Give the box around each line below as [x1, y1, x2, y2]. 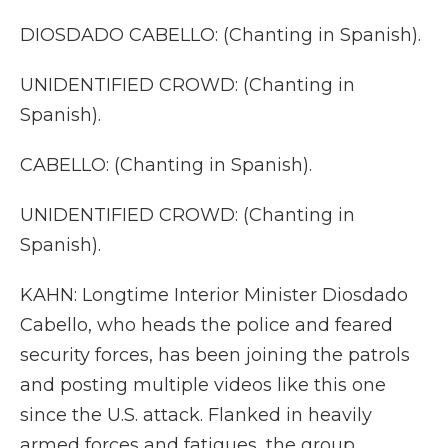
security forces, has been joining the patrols [20, 344, 410, 366]
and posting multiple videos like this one [20, 374, 386, 396]
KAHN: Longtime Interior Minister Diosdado [20, 284, 408, 306]
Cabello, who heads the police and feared [20, 314, 393, 336]
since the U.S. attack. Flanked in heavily [20, 404, 372, 426]
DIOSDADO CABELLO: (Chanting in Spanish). [20, 24, 421, 46]
